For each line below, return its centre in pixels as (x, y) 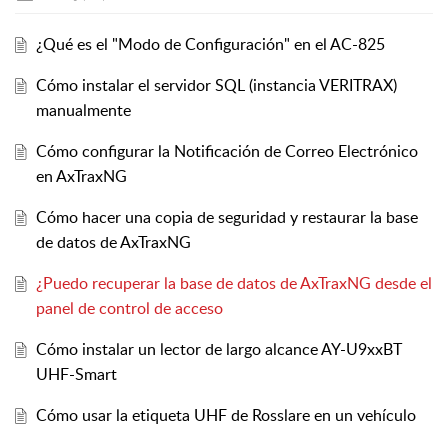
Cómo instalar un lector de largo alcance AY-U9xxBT (218, 349)
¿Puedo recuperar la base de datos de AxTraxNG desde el (233, 283)
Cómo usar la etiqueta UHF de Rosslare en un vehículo (225, 415)
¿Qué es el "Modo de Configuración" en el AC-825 (210, 44)
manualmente (83, 110)
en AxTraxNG (81, 176)
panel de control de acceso (129, 308)
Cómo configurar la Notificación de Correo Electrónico (226, 151)
